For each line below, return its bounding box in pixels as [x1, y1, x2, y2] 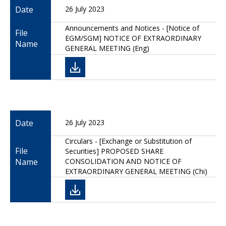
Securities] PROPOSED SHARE [65, 146, 163, 156]
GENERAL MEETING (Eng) [65, 43, 149, 53]
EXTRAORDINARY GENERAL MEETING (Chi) [65, 166, 207, 176]
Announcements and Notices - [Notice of [65, 23, 199, 33]
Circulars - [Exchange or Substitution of [65, 136, 192, 146]
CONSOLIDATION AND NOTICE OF [65, 156, 182, 166]
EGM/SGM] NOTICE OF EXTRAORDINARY [65, 33, 201, 43]
